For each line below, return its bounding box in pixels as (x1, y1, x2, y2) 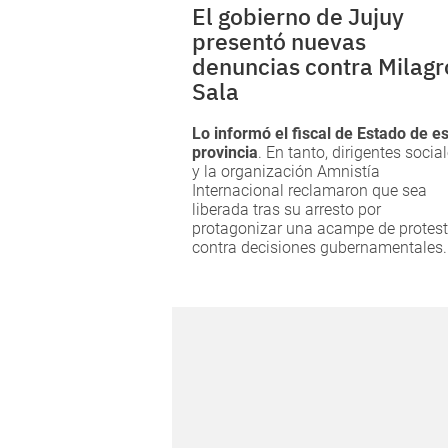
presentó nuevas (192, 25, 366, 56)
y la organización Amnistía (192, 161, 380, 181)
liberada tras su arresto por (192, 199, 381, 219)
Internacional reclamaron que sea (192, 180, 427, 200)
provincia (192, 142, 258, 162)
